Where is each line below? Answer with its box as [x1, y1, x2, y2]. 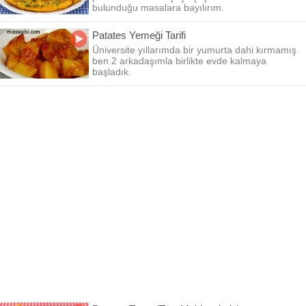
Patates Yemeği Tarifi [92, 29, 186, 41]
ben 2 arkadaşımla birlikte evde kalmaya [92, 55, 266, 66]
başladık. [92, 66, 131, 77]
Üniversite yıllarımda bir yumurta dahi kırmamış [92, 44, 296, 55]
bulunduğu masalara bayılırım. [92, 2, 224, 13]
